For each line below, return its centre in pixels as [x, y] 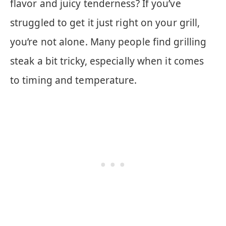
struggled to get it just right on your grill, [105, 22]
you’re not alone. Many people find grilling [108, 42]
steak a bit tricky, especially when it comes [107, 61]
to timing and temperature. [74, 80]
